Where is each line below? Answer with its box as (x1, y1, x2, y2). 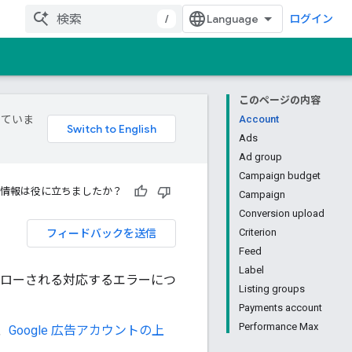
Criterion (239, 226, 277, 238)
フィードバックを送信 (46, 226, 156, 240)
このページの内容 (239, 94, 321, 106)
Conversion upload (239, 207, 324, 219)
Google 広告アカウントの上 (9, 322, 164, 338)
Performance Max (239, 321, 318, 332)
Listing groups (239, 283, 305, 295)
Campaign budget (239, 170, 321, 181)
